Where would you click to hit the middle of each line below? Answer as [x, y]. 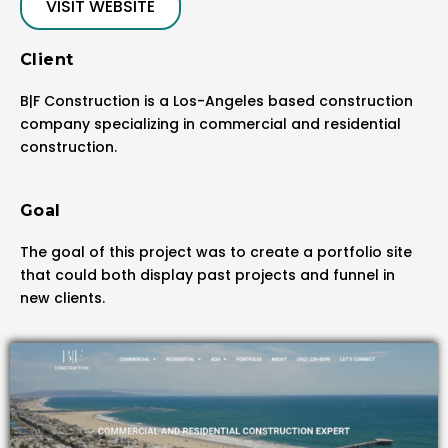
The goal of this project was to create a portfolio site [216, 252]
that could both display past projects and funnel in [207, 275]
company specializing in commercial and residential [210, 124]
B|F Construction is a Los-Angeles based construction [216, 101]
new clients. [62, 298]
